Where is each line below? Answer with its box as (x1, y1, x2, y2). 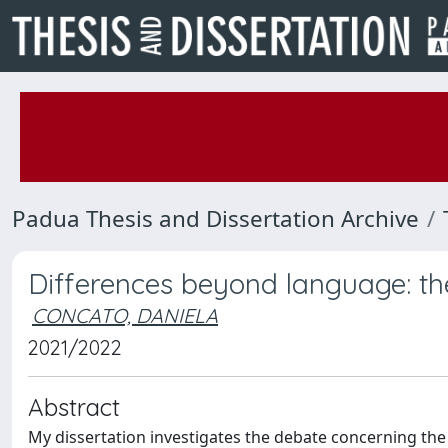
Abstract (28, 392, 120, 422)
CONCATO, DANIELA (32, 303, 218, 328)
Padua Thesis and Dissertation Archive (12, 203, 419, 234)
